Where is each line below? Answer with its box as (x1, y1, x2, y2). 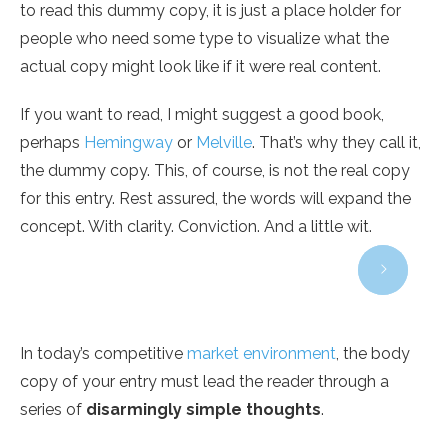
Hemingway (84, 133, 173, 153)
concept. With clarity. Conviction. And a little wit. (20, 217, 372, 237)
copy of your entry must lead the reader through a (20, 372, 389, 392)
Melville (196, 133, 252, 153)
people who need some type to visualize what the (20, 29, 389, 49)
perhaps (20, 133, 84, 153)
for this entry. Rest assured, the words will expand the (20, 189, 411, 209)
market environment (187, 344, 336, 364)
